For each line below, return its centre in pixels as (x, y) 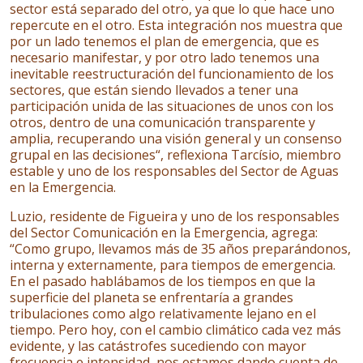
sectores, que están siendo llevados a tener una (154, 90)
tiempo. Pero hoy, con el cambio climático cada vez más (175, 330)
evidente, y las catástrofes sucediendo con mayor (158, 346)
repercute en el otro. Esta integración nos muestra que (176, 25)
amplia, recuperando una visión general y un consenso (176, 139)
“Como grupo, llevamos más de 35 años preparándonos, (180, 249)
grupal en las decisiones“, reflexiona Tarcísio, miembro (175, 155)
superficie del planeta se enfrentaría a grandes (152, 297)
